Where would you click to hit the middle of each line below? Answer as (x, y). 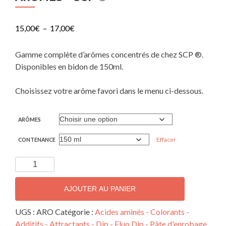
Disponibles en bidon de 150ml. (69, 66)
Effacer (166, 139)
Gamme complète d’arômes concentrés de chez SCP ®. (109, 54)
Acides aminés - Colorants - (142, 211)
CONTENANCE (37, 139)
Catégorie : (75, 211)
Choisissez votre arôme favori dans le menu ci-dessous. (109, 90)
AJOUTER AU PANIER (100, 188)
